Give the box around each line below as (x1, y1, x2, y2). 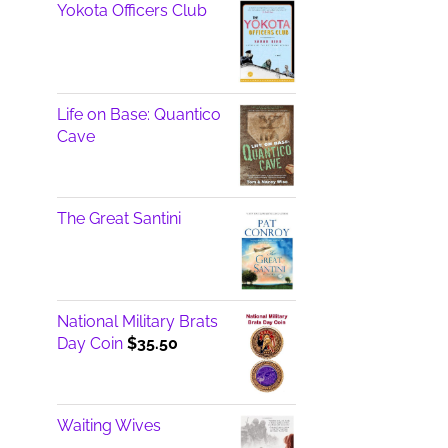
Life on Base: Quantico (56, 104, 221, 124)
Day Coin (56, 334, 123, 354)
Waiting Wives (56, 416, 161, 436)
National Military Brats (56, 312, 218, 332)
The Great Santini (56, 208, 181, 228)
